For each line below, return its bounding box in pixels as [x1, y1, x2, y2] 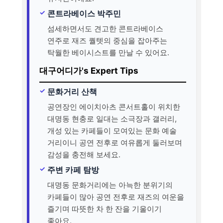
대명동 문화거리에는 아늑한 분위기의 [47, 180, 173, 190]
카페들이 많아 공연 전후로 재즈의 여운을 [47, 192, 184, 202]
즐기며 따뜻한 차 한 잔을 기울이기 [47, 204, 162, 214]
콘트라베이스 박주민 [47, 8, 121, 18]
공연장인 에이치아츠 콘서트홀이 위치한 [47, 102, 180, 111]
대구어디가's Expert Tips [39, 65, 138, 76]
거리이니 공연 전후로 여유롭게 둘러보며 [47, 137, 182, 147]
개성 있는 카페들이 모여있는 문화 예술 [47, 125, 177, 135]
